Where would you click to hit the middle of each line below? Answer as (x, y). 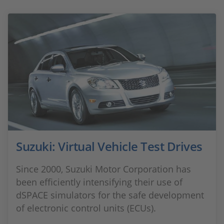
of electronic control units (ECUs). (86, 208)
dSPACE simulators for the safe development (110, 195)
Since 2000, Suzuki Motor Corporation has (103, 169)
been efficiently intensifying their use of (99, 182)
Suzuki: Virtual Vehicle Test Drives (109, 146)
